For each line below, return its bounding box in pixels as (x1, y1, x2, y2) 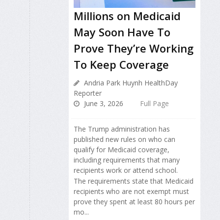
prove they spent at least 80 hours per (74, 197, 195, 207)
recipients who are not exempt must (74, 187, 189, 196)
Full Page (140, 98, 169, 108)
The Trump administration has (74, 124, 170, 134)
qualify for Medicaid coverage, (74, 144, 169, 154)
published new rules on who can (74, 134, 175, 144)
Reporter (74, 88, 102, 98)
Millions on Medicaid (74, 8, 181, 23)
